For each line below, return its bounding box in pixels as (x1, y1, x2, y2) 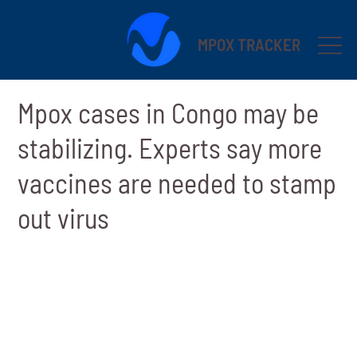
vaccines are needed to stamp (18, 166, 337, 199)
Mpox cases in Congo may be (18, 96, 320, 129)
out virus (18, 201, 110, 234)
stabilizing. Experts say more (18, 131, 323, 164)
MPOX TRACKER (198, 33, 301, 54)
